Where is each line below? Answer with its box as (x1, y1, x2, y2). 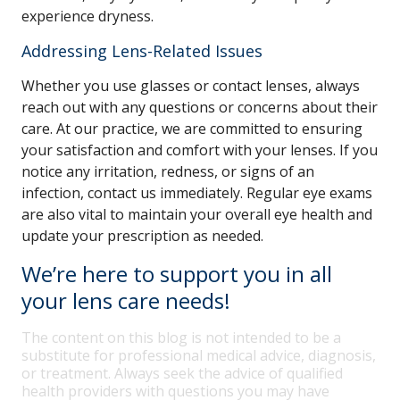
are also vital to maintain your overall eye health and (21, 204, 372, 224)
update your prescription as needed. (21, 226, 263, 246)
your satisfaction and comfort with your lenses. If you (21, 140, 378, 160)
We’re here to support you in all (21, 259, 332, 288)
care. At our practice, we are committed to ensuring (21, 119, 362, 138)
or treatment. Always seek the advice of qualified (21, 363, 343, 383)
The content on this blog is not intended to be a (21, 328, 341, 347)
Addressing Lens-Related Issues (21, 40, 262, 62)
